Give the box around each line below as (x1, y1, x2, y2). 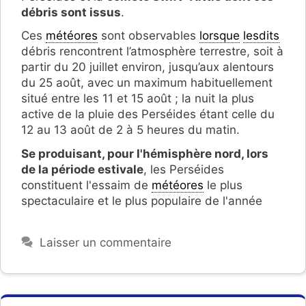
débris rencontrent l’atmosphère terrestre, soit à (21, 44, 283, 59)
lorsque (199, 29, 240, 43)
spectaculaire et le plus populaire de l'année (21, 194, 262, 208)
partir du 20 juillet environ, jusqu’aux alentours (21, 60, 274, 74)
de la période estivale (21, 163, 143, 177)
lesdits (243, 29, 279, 43)
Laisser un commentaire (40, 236, 172, 250)
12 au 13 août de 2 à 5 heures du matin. (21, 123, 240, 137)
